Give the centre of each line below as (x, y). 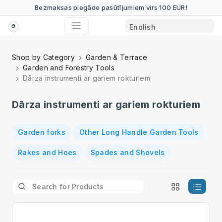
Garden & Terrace (117, 57)
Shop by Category (44, 57)
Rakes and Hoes (47, 152)
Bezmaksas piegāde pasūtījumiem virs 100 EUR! (111, 7)
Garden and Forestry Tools (69, 68)
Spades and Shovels (128, 152)
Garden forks (42, 132)
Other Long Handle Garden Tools (139, 132)
